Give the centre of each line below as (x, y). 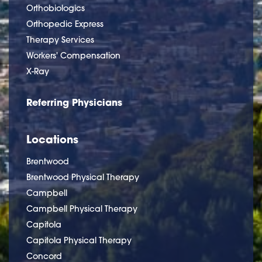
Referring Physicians (74, 102)
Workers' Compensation (73, 55)
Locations (52, 139)
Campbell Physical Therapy (82, 208)
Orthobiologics (56, 8)
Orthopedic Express (65, 24)
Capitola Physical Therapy (79, 240)
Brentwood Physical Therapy (83, 177)
